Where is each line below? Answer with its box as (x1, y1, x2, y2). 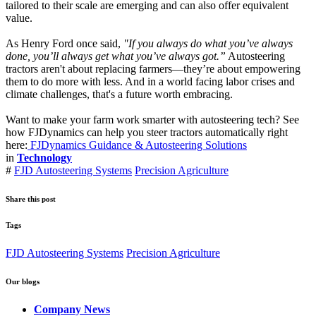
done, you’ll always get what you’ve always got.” (6, 49, 226, 62)
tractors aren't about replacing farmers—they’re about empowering (6, 62, 300, 75)
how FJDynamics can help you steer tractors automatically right (6, 126, 288, 138)
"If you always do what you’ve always (121, 37, 293, 49)
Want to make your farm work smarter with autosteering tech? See (6, 113, 299, 126)
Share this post (6, 194, 56, 203)
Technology (17, 151, 72, 164)
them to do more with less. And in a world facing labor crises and (6, 75, 295, 87)
